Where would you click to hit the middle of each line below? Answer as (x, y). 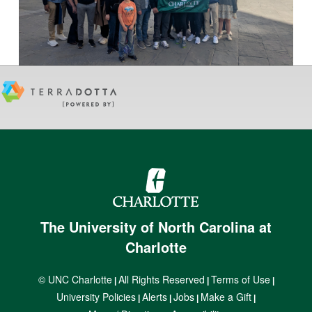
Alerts (155, 297)
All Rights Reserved (161, 280)
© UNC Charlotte (75, 280)
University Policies (96, 297)
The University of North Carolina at (156, 227)
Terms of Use (240, 280)
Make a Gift (226, 297)
